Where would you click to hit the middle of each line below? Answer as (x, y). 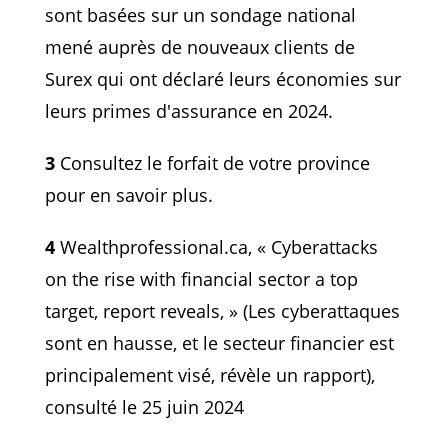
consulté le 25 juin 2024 (144, 406)
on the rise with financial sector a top (201, 278)
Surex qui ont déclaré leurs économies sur (222, 78)
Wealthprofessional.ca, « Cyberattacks (216, 246)
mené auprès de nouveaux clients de (199, 46)
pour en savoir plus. (128, 194)
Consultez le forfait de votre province (212, 162)
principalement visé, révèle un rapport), (209, 374)
